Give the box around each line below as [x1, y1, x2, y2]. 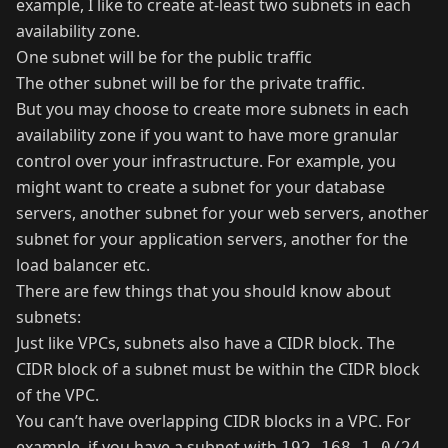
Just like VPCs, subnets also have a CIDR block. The [16, 331, 395, 354]
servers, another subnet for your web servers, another [16, 201, 429, 224]
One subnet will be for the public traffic [16, 45, 312, 68]
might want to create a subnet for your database [16, 175, 385, 198]
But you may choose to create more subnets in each [16, 97, 409, 120]
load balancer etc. [16, 253, 150, 276]
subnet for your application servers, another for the [16, 227, 408, 250]
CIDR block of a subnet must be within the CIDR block [16, 357, 420, 380]
